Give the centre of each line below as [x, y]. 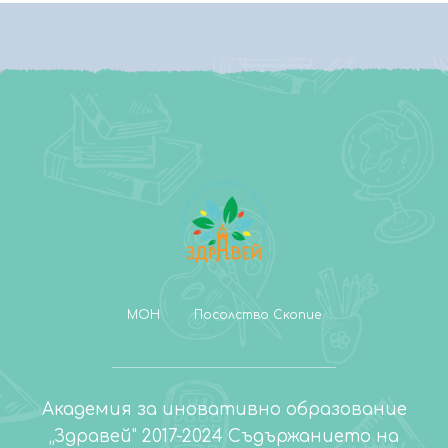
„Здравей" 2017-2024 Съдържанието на [224, 436]
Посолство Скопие [257, 315]
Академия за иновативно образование [224, 409]
